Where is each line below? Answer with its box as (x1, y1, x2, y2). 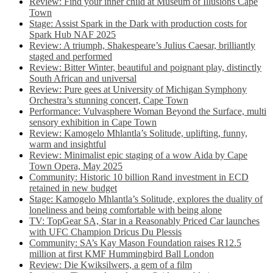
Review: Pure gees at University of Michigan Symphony (29, 84, 247, 94)
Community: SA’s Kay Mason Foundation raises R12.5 (29, 238, 241, 248)
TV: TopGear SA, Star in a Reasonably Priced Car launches (29, 216, 260, 226)
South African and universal (29, 73, 136, 83)
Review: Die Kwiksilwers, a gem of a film (29, 260, 192, 270)
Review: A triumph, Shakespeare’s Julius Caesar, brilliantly (29, 40, 255, 51)
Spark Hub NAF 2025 (29, 29, 116, 40)
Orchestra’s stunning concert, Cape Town (29, 95, 188, 105)
